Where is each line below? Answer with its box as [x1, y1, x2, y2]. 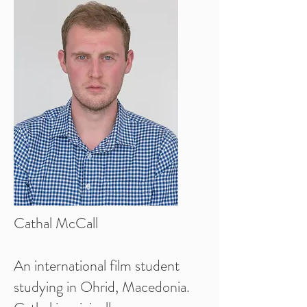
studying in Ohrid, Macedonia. [14, 276, 190, 297]
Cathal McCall [14, 212, 98, 234]
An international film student [14, 255, 180, 276]
